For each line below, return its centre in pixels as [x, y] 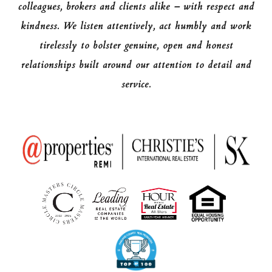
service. [136, 85]
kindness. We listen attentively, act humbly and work [136, 26]
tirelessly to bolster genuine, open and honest [136, 46]
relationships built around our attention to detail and [136, 65]
